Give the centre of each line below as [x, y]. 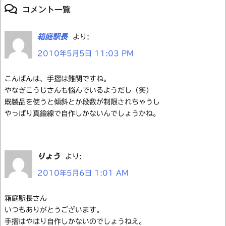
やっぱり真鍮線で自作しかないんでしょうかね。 [82, 113]
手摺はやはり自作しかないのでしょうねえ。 [75, 221]
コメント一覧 [46, 9]
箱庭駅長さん [26, 198]
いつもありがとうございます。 [54, 210]
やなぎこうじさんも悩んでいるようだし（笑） [79, 90]
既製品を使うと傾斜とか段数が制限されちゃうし [82, 102]
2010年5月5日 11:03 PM [86, 53]
